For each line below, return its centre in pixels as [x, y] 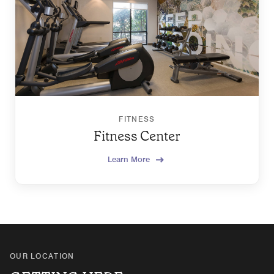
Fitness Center [137, 136]
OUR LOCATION [42, 256]
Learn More [129, 159]
